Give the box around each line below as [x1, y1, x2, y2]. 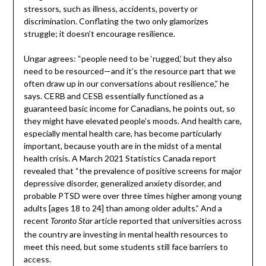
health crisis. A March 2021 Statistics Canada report [23, 153, 216, 164]
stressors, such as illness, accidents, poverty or [23, 4, 198, 14]
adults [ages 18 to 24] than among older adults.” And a [23, 203, 222, 214]
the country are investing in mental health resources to [23, 229, 228, 240]
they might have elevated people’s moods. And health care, [23, 116, 242, 126]
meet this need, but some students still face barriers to [23, 242, 228, 252]
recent [23, 216, 50, 226]
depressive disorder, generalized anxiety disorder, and [23, 178, 221, 189]
